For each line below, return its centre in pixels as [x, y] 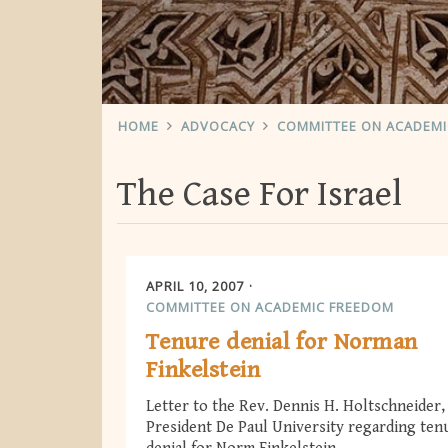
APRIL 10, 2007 [195, 285]
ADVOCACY [218, 125]
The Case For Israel [259, 194]
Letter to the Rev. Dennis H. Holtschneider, [295, 407]
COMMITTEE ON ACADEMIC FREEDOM [270, 306]
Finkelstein [203, 370]
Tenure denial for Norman [282, 342]
